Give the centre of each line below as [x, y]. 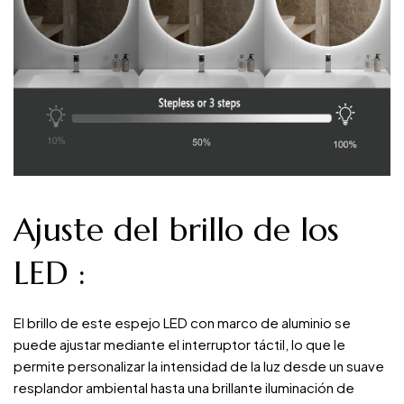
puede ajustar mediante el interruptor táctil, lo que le [179, 344]
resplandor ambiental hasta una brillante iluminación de [184, 388]
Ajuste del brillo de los [176, 230]
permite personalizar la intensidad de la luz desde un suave [199, 366]
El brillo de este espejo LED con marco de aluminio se [182, 323]
